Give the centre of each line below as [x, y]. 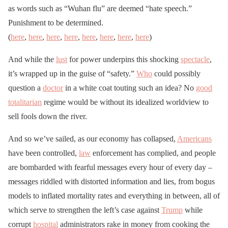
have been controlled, [44, 153]
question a [25, 88]
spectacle [195, 59]
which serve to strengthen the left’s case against [85, 210]
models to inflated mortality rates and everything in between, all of [114, 195]
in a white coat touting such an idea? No [130, 88]
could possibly [176, 73]
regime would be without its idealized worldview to [125, 102]
